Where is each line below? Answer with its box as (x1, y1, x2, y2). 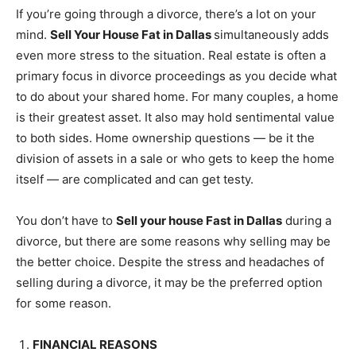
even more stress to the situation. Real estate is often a (16, 47, 326, 63)
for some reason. (16, 295, 111, 311)
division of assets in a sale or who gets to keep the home (16, 150, 335, 166)
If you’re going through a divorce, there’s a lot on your (16, 6, 316, 21)
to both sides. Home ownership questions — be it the (16, 130, 315, 145)
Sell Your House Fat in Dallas (50, 26, 211, 42)
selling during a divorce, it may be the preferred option (16, 274, 323, 290)
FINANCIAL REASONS (33, 336, 157, 352)
